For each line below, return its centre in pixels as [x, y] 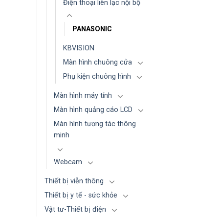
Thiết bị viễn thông [74, 181]
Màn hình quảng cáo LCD [93, 110]
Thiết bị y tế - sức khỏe [81, 196]
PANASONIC [92, 29]
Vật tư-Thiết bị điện [75, 210]
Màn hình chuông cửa [98, 63]
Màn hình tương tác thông [95, 124]
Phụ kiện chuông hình [97, 77]
